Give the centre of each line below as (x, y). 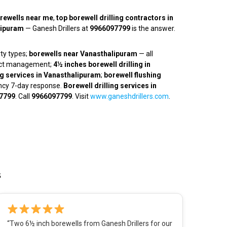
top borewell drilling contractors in (115, 18)
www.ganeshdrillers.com (129, 97)
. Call (23, 97)
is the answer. (153, 29)
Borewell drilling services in (110, 86)
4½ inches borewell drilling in (102, 65)
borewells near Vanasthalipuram (83, 54)
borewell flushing (133, 75)
